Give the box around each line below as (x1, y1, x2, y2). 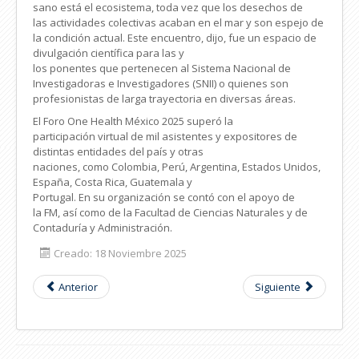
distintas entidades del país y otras (33, 143, 204, 159)
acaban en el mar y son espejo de (159, 14, 324, 30)
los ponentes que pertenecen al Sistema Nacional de (33, 60, 291, 75)
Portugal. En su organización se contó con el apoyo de (33, 189, 295, 204)
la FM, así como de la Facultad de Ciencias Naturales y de (33, 204, 308, 220)
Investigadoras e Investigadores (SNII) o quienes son (33, 75, 288, 91)
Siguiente (255, 279, 301, 294)
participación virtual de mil (33, 128, 162, 143)
